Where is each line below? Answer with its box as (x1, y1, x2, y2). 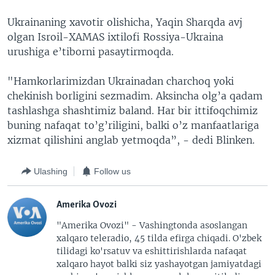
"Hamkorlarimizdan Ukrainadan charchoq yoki (7, 75, 234, 87)
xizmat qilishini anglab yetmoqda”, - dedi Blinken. (7, 134, 255, 146)
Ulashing (34, 166, 68, 176)
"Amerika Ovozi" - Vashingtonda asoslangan (56, 220, 247, 231)
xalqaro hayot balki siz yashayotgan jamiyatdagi (56, 258, 261, 269)
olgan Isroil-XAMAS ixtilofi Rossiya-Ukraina (7, 31, 223, 43)
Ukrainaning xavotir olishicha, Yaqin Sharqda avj (7, 16, 242, 28)
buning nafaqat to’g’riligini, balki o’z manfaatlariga (7, 119, 259, 131)
